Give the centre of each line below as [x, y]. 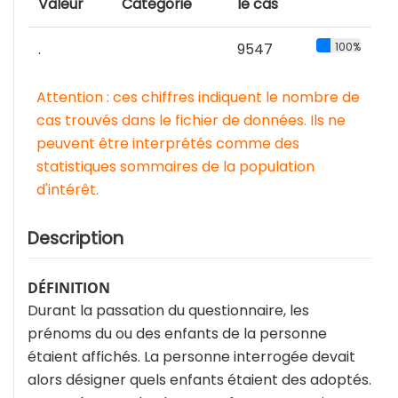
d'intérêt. [68, 190]
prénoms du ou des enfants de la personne [177, 334]
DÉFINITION [69, 288]
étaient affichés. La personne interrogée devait [191, 357]
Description [76, 239]
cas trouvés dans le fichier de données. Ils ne [191, 121]
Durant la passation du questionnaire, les [168, 311]
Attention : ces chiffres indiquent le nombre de [198, 98]
